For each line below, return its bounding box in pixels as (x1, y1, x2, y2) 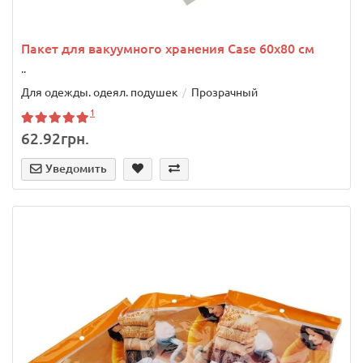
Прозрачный (191, 86, 258, 100)
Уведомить (45, 162, 107, 176)
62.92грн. (21, 130, 89, 148)
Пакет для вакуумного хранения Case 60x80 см (21, 41, 314, 57)
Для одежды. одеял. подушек (21, 86, 178, 100)
